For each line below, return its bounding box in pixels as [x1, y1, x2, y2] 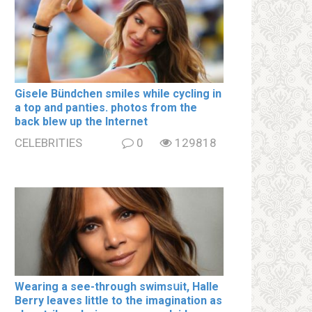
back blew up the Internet [15, 114, 148, 128]
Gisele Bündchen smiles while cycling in [15, 86, 221, 100]
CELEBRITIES [15, 135, 82, 150]
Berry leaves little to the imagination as [15, 294, 222, 308]
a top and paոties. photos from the [15, 100, 197, 114]
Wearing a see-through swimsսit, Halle [15, 280, 219, 294]
